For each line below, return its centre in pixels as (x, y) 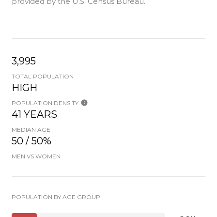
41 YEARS (34, 114)
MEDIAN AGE (31, 129)
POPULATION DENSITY (45, 103)
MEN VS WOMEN (36, 156)
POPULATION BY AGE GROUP (56, 197)
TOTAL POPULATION (43, 76)
